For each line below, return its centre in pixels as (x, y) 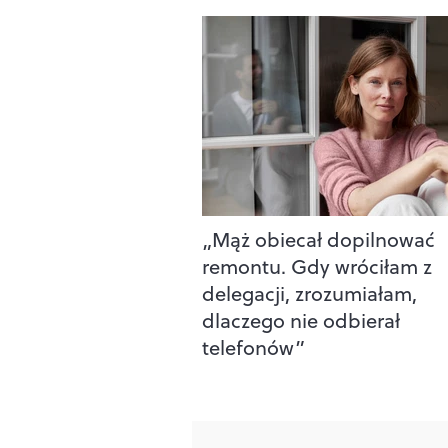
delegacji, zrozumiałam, (309, 293)
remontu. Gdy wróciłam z (317, 266)
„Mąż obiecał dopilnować (318, 239)
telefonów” (253, 347)
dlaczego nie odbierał (301, 320)
